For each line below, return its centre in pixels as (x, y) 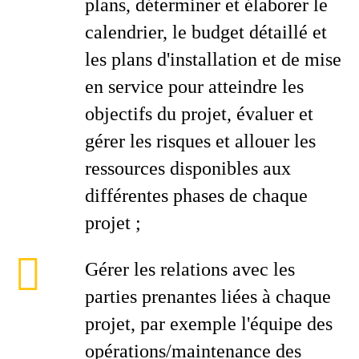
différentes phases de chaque (196, 196)
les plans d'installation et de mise (213, 59)
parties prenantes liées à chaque (208, 296)
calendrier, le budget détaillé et (206, 32)
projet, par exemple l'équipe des (209, 324)
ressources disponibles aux (188, 168)
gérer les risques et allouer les (200, 141)
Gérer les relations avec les (190, 269)
